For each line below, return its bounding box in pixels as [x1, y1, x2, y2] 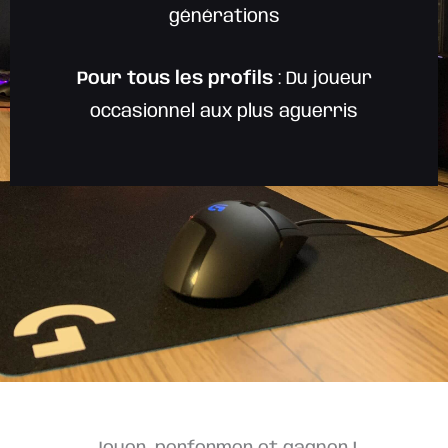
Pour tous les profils [76, 69, 273, 89]
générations [168, 7, 280, 27]
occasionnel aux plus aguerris [90, 102, 358, 122]
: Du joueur [272, 69, 372, 89]
